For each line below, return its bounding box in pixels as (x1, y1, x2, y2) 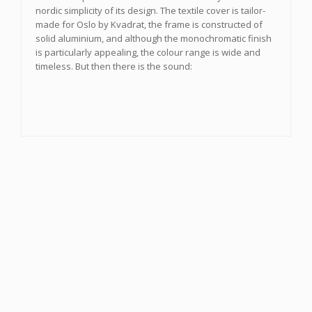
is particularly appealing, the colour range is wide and (36, 46, 260, 58)
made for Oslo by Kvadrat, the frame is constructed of (36, 18, 263, 31)
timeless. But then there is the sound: (36, 60, 192, 72)
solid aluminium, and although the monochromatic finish (36, 32, 272, 45)
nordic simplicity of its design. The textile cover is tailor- (36, 4, 265, 17)
